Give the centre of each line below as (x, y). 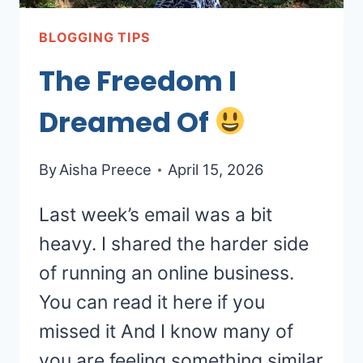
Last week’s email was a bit (156, 215)
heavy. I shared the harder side (174, 244)
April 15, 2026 (216, 170)
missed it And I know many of (166, 332)
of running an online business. (167, 273)
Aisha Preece (106, 170)
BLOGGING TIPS (95, 37)
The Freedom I (138, 81)
